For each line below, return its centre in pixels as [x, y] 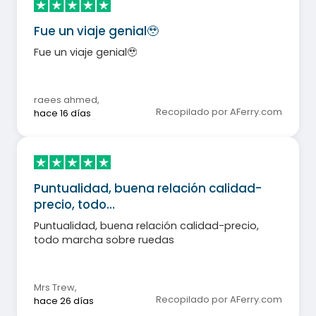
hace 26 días [64, 301]
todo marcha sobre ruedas [104, 240]
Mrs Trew [63, 287]
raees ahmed [66, 99]
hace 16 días [62, 113]
